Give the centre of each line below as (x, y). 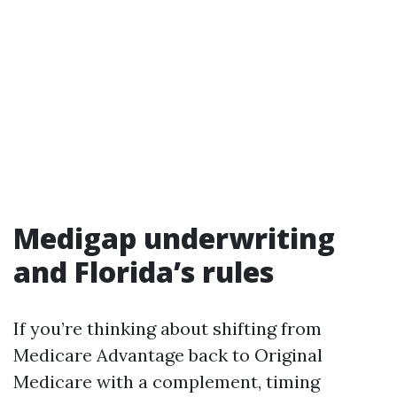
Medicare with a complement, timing (167, 381)
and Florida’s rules (144, 272)
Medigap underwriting (174, 238)
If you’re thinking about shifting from (167, 328)
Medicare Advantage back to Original (168, 355)
